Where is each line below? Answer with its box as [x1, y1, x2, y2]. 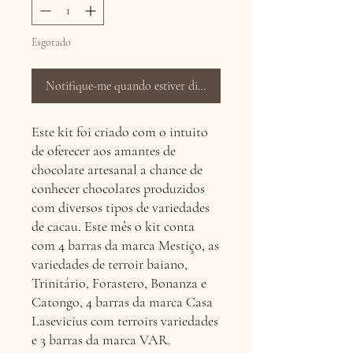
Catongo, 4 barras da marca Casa [32, 293, 213, 311]
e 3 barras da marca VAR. [32, 331, 171, 349]
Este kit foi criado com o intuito [32, 123, 208, 141]
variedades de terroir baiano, [32, 255, 188, 273]
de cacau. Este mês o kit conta [32, 217, 195, 236]
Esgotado [32, 35, 71, 50]
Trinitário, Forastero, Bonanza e [32, 274, 206, 292]
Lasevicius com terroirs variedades [32, 312, 218, 330]
